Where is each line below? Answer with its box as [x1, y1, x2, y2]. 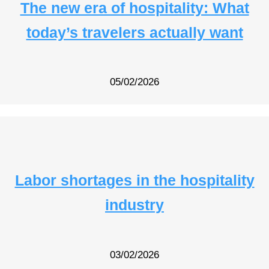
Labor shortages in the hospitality [14, 172, 255, 189]
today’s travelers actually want [26, 23, 243, 41]
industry [105, 196, 164, 214]
